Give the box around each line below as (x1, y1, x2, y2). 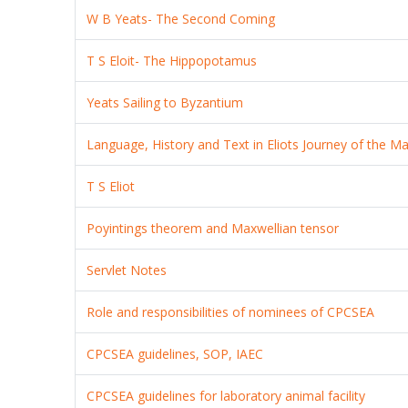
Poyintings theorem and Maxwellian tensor (87, 219, 340, 237)
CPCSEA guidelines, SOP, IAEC (87, 344, 264, 362)
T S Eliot (87, 177, 136, 195)
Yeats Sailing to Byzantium (87, 93, 244, 111)
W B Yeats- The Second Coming (87, 9, 276, 27)
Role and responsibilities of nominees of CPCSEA (87, 302, 375, 321)
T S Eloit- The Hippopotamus (87, 51, 258, 69)
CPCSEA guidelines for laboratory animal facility (87, 386, 366, 404)
